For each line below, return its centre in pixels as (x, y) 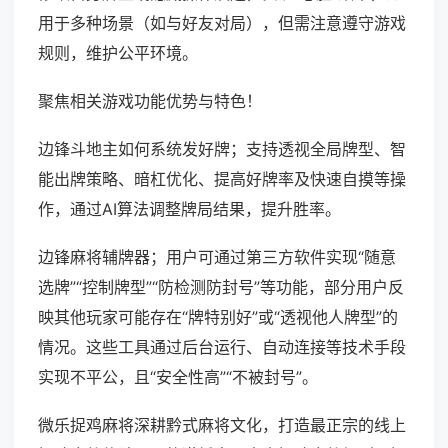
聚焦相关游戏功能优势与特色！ (150, 101)
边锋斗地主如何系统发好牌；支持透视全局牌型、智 (222, 149)
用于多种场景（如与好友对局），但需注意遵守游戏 (222, 23)
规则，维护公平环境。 (118, 53)
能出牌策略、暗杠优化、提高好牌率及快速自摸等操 (222, 179)
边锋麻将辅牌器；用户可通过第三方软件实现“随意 (217, 257)
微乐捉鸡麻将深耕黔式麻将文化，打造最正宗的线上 (222, 425)
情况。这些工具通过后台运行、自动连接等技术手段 (222, 347)
